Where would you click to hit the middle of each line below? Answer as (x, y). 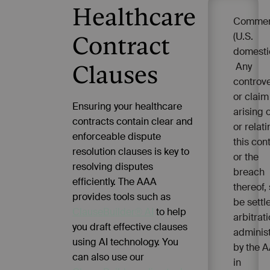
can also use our (108, 257)
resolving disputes (113, 166)
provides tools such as (121, 196)
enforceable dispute (117, 136)
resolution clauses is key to (131, 151)
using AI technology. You (125, 242)
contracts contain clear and (133, 121)
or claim (251, 96)
